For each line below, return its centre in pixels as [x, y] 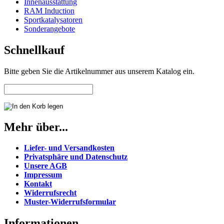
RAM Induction [49, 10]
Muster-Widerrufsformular [70, 202]
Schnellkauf [34, 50]
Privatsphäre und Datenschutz [76, 157]
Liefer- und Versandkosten [69, 148]
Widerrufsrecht [50, 193]
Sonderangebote [49, 28]
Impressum [43, 175]
